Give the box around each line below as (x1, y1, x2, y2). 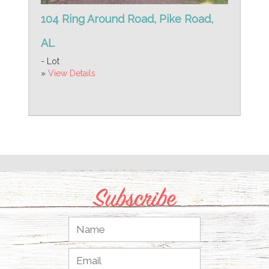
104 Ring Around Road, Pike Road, (41, 12, 213, 25)
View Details (48, 68, 95, 78)
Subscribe (94, 183, 175, 211)
